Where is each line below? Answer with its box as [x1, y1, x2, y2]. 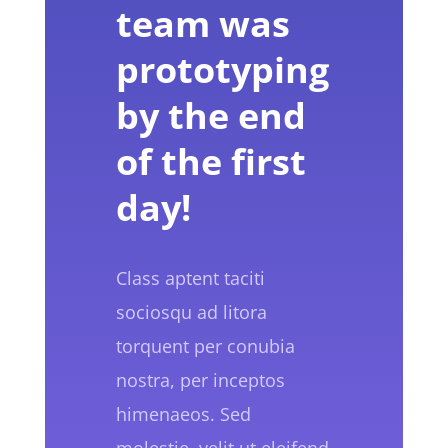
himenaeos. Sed [116, 401, 252, 426]
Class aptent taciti [116, 265, 266, 290]
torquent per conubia [116, 333, 296, 358]
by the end [116, 90, 307, 140]
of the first [116, 136, 307, 186]
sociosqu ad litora [116, 299, 268, 324]
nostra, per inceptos [116, 367, 286, 392]
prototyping [116, 44, 330, 94]
